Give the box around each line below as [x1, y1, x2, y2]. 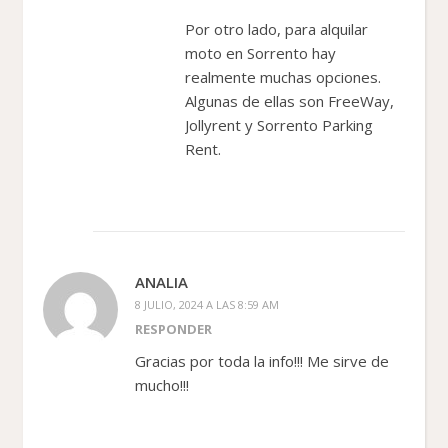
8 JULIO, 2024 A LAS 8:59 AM [135, 296, 279, 312]
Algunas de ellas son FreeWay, [185, 90, 394, 111]
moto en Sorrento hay [185, 42, 336, 63]
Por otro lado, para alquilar [185, 18, 368, 39]
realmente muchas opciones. [185, 66, 381, 87]
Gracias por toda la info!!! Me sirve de [135, 350, 389, 371]
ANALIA [135, 271, 188, 292]
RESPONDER [135, 319, 212, 338]
